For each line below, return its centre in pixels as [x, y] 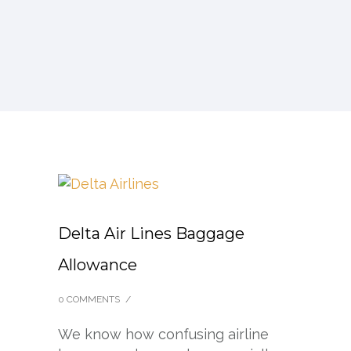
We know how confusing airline [163, 334]
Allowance [100, 264]
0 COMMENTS [89, 299]
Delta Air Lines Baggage [151, 233]
